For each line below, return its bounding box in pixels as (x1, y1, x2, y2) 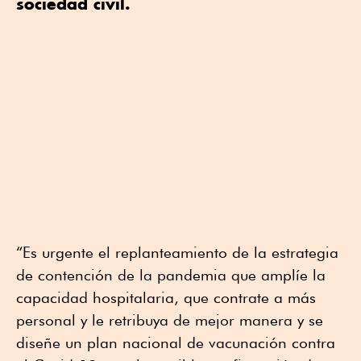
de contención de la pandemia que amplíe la (16, 266, 326, 284)
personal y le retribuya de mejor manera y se (16, 311, 323, 330)
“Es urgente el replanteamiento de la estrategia (16, 243, 338, 262)
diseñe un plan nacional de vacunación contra (16, 334, 335, 352)
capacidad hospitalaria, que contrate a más (16, 288, 316, 307)
